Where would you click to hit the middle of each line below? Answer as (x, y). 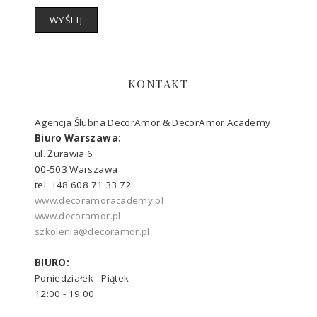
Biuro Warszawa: (78, 138)
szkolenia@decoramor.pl (92, 231)
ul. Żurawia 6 (64, 153)
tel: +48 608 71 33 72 (83, 184)
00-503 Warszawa (76, 169)
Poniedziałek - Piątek (82, 278)
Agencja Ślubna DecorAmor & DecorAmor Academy (152, 122)
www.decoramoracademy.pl (99, 200)
